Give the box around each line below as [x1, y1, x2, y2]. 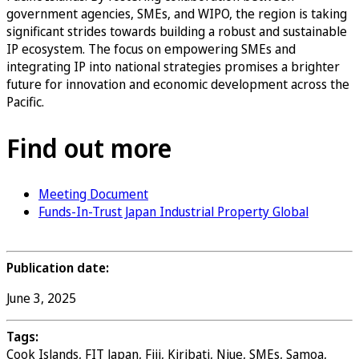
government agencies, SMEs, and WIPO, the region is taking [6, 5, 347, 23]
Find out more [6, 130, 171, 165]
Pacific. [6, 93, 47, 111]
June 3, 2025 [6, 289, 76, 308]
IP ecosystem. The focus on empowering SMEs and [6, 40, 296, 58]
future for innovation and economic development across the [6, 75, 349, 94]
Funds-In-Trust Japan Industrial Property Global [38, 203, 309, 221]
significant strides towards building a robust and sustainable [6, 22, 347, 41]
